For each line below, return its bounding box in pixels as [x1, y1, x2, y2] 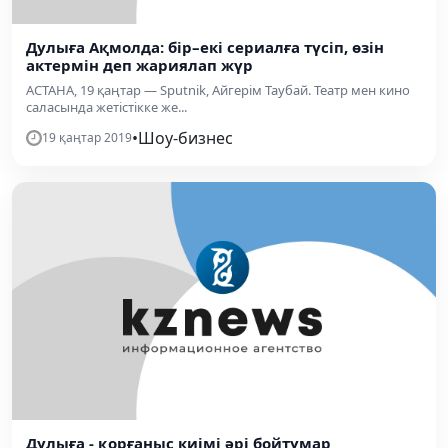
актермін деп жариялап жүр [26, 54, 253, 75]
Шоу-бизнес [138, 126, 233, 149]
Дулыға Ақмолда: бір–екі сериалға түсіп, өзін [26, 36, 384, 57]
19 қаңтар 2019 [42, 128, 132, 146]
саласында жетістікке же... [26, 97, 187, 116]
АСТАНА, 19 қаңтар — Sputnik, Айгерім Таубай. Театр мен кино [26, 80, 410, 99]
